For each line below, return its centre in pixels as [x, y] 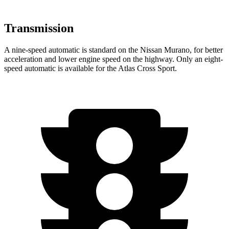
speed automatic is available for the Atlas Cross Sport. [90, 68]
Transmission [39, 28]
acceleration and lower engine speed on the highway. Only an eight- [113, 59]
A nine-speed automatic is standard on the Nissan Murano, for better [113, 50]
